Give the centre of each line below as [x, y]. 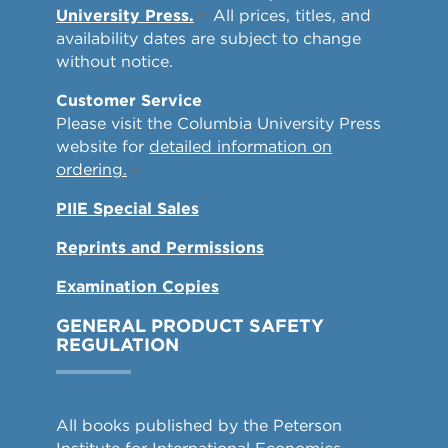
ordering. [91, 170]
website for [102, 147]
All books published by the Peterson [199, 426]
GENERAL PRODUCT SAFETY [190, 326]
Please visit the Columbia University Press [218, 124]
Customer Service [131, 101]
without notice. [114, 62]
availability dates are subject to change [208, 39]
